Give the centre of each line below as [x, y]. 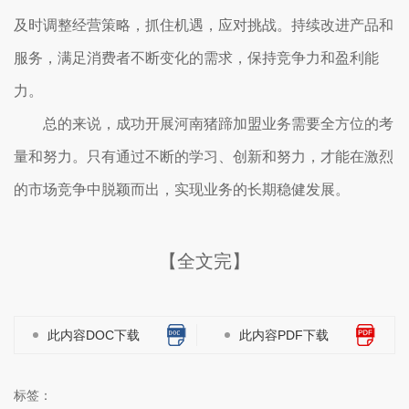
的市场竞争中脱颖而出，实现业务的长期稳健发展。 [182, 189]
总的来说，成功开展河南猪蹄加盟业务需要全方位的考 [218, 124]
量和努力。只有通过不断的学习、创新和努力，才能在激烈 [204, 157]
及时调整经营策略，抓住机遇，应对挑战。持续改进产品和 [204, 25]
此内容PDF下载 [283, 335]
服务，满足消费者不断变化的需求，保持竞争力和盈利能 [196, 58]
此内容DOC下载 [94, 335]
